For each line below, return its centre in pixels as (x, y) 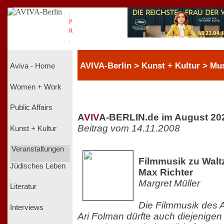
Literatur (23, 187)
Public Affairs (31, 108)
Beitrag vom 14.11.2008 (129, 128)
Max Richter (166, 172)
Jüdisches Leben (38, 166)
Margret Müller (169, 183)
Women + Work (36, 87)
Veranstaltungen (37, 149)
